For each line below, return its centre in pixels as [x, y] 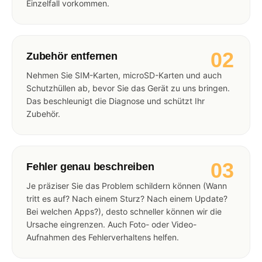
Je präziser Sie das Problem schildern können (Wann [127, 185]
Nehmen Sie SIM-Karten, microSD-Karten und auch [124, 75]
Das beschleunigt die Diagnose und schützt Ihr [116, 101]
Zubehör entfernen [72, 56]
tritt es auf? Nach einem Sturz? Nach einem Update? [127, 198]
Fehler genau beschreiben [90, 166]
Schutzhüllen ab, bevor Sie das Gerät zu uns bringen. [128, 88]
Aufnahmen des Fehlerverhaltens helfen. [103, 237]
